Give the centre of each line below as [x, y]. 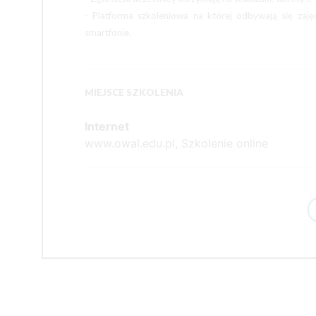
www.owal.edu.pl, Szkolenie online [176, 143]
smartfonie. [108, 32]
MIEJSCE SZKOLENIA [134, 92]
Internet [107, 126]
